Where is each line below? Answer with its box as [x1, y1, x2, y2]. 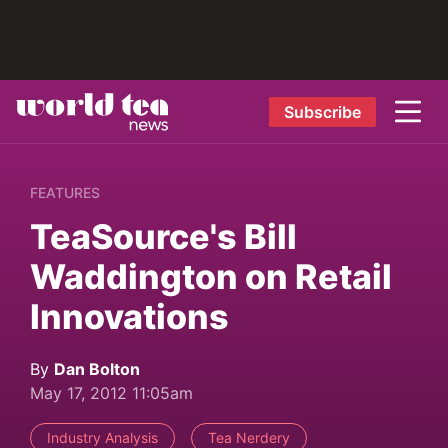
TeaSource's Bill [30, 216, 297, 257]
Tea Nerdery [208, 429, 290, 446]
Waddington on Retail [30, 256, 392, 297]
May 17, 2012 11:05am [30, 383, 193, 403]
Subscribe [283, 101, 361, 122]
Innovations [30, 296, 229, 337]
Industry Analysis [47, 429, 158, 446]
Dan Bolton [54, 359, 140, 379]
